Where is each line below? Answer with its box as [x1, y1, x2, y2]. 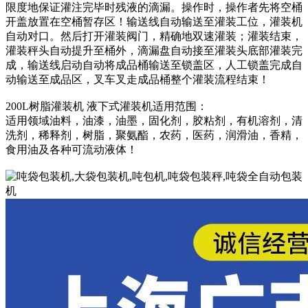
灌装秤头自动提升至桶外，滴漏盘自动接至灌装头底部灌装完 [5, 44, 302, 56]
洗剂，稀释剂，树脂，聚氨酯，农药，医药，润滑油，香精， [5, 129, 302, 141]
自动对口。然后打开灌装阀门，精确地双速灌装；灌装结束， [5, 30, 302, 42]
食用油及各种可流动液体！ [5, 143, 137, 155]
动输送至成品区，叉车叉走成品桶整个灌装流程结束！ [5, 73, 269, 85]
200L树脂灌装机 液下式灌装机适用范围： [5, 100, 208, 112]
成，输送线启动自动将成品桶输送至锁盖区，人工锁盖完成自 [5, 58, 302, 71]
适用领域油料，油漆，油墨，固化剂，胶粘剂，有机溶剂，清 [5, 114, 302, 126]
